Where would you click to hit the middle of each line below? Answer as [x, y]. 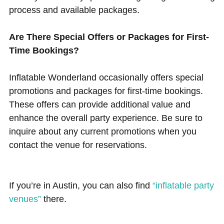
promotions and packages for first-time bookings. [106, 91]
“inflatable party [183, 185]
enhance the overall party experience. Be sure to [105, 118]
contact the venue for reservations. [78, 145]
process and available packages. [74, 10]
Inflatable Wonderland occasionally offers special [106, 77]
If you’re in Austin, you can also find [80, 185]
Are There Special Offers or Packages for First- [109, 37]
